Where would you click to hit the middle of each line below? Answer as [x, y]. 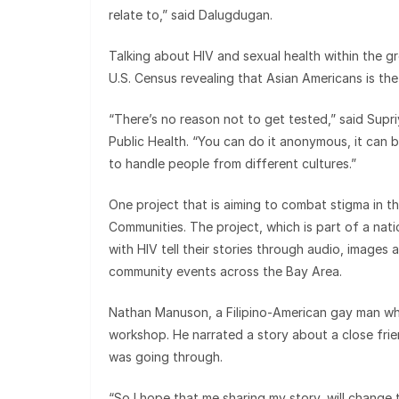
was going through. [166, 357]
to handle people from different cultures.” [232, 163]
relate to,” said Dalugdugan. [191, 15]
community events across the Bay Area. [225, 271]
